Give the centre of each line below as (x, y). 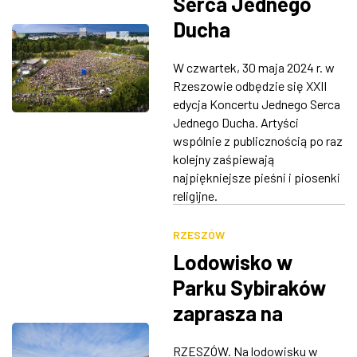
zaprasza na (228, 312)
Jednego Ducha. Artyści (235, 122)
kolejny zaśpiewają (223, 159)
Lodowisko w (232, 261)
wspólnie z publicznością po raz (257, 140)
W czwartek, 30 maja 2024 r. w (253, 67)
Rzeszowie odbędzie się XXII (249, 85)
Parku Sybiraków (249, 287)
